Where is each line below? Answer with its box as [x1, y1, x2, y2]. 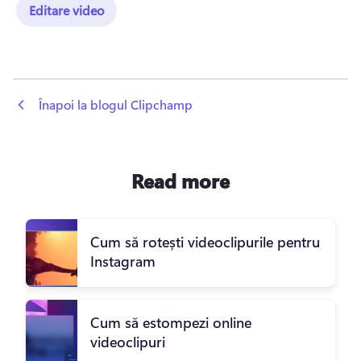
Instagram [90, 251, 156, 272]
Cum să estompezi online [90, 313, 251, 333]
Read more [131, 168, 230, 194]
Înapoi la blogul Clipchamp [39, 95, 193, 113]
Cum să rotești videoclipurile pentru [90, 232, 320, 252]
